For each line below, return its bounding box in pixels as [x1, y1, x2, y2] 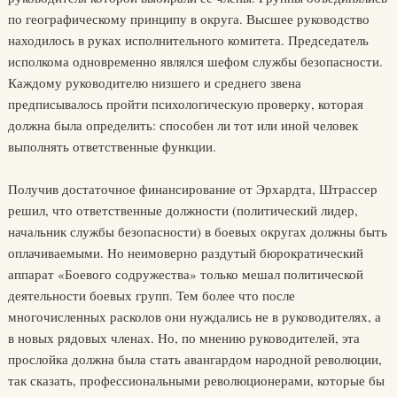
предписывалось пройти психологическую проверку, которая [7, 95, 363, 113]
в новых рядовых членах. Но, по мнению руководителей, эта [7, 329, 360, 346]
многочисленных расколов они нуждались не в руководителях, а [7, 307, 381, 325]
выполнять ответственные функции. [7, 137, 216, 155]
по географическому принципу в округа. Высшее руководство [7, 10, 370, 27]
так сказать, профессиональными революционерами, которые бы [7, 371, 385, 389]
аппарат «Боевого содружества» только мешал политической [7, 265, 363, 283]
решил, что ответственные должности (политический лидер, [7, 201, 358, 219]
